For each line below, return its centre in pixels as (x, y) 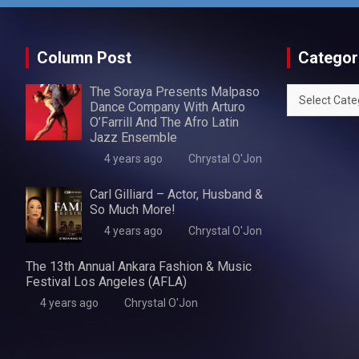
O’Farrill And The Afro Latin (164, 123)
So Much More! (133, 210)
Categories (315, 93)
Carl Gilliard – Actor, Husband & (176, 195)
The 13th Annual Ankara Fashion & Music (139, 267)
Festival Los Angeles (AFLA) (106, 282)
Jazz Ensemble (133, 138)
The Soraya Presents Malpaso (175, 92)
